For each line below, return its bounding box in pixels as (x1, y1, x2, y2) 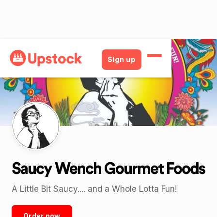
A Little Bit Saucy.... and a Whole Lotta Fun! (12, 184, 177, 194)
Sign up (107, 56, 136, 63)
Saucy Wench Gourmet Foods (12, 161, 205, 177)
